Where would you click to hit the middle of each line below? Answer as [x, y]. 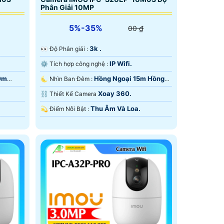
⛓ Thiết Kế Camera [73, 94]
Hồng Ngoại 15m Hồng [129, 79]
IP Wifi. [120, 64]
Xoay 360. [114, 94]
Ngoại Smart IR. [65, 90]
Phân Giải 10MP [67, 7]
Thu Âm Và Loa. [115, 109]
